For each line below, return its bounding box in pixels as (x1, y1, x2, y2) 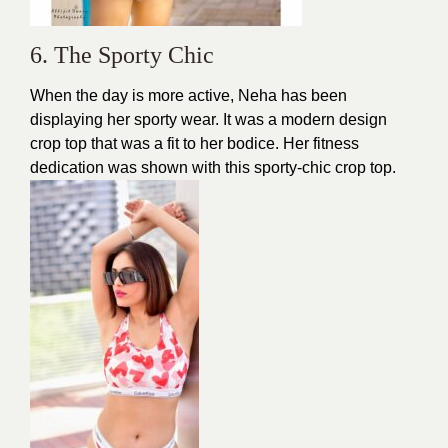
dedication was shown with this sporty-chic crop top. (30, 158, 396, 176)
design (335, 110, 387, 128)
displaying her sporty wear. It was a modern (30, 110, 335, 128)
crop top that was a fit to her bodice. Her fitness (30, 134, 359, 152)
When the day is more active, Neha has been (30, 86, 347, 104)
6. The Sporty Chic (30, 41, 214, 68)
